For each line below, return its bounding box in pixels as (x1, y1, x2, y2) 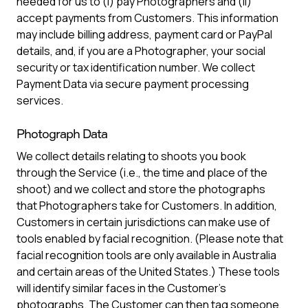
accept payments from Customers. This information (16, 10, 278, 25)
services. (16, 93, 63, 108)
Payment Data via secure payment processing (16, 76, 249, 91)
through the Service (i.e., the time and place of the (16, 165, 267, 180)
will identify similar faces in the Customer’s (16, 280, 226, 296)
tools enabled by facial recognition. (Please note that (16, 231, 283, 246)
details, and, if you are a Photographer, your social (16, 43, 265, 58)
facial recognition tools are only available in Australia (16, 247, 276, 263)
